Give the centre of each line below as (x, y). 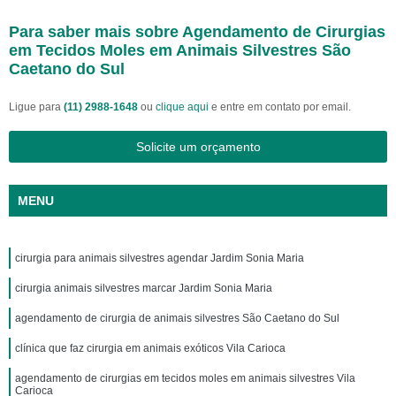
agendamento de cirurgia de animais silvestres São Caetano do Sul (177, 318)
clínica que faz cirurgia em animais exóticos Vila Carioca (150, 348)
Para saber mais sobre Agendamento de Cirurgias (197, 32)
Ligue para (36, 107)
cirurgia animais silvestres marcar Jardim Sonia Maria (144, 288)
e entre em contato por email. (280, 107)
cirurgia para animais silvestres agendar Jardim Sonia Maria (160, 258)
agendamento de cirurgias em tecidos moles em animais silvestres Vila (185, 378)
